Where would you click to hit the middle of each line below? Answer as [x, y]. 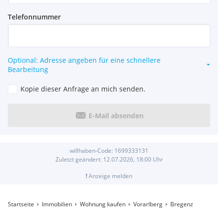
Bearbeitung [28, 70]
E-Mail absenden [116, 115]
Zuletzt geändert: [79, 160]
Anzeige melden [110, 176]
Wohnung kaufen [103, 204]
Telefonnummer [34, 17]
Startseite [21, 204]
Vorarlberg [148, 204]
